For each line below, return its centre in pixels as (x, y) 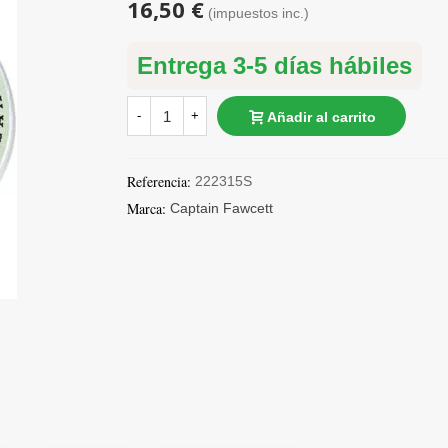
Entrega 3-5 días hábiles (274, 65)
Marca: (146, 208)
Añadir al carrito (321, 116)
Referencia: (159, 181)
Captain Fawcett (221, 208)
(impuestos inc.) (258, 13)
